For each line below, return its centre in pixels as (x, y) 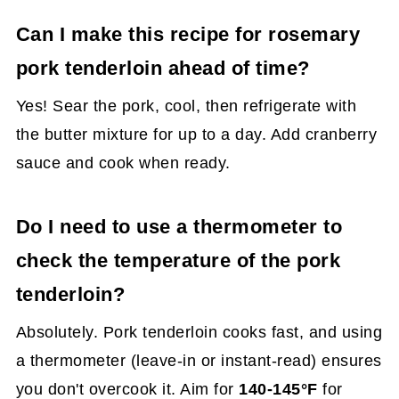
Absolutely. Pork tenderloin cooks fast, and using (199, 332)
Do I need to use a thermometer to (179, 226)
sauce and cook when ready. (123, 163)
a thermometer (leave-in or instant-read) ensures (199, 360)
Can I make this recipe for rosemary (188, 34)
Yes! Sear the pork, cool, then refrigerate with (186, 106)
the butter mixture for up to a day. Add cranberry (196, 134)
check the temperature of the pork (178, 260)
